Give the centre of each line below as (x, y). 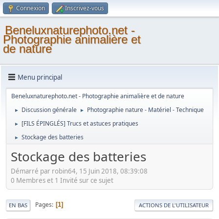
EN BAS (18, 205)
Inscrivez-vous (85, 8)
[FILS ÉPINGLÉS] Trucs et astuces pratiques (80, 123)
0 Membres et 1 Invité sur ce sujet (62, 180)
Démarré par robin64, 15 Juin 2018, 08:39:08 (79, 171)
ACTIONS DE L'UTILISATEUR (174, 205)
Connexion (31, 8)
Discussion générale (49, 110)
